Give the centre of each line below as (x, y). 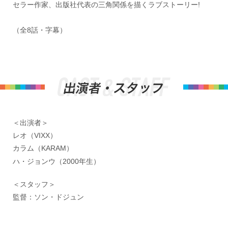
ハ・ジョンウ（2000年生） (56, 161)
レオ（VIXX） (35, 136)
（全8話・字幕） (40, 30)
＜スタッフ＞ (34, 184)
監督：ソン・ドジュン (48, 197)
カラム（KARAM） (43, 148)
